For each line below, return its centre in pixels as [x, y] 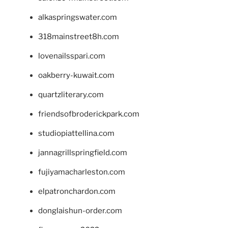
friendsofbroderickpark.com [89, 114]
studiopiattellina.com [76, 133]
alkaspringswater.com [78, 17]
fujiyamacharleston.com [82, 172]
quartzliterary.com [71, 94]
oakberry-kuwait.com [76, 75]
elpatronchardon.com [77, 191]
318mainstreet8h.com [79, 36]
